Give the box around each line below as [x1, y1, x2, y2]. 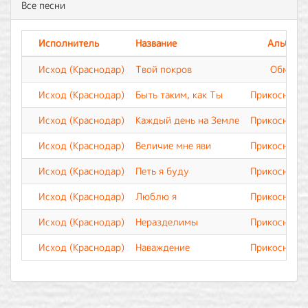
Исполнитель [38, 36, 99, 49]
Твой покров [135, 63, 192, 76]
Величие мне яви [135, 139, 211, 152]
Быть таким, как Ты [135, 88, 223, 101]
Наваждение [135, 241, 190, 254]
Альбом [267, 36, 302, 49]
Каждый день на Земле [135, 113, 239, 126]
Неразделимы [135, 215, 198, 228]
